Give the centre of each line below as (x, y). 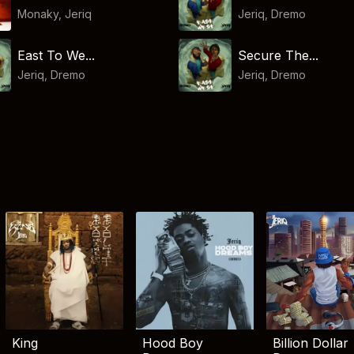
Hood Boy (173, 343)
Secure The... (278, 55)
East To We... (56, 55)
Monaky (38, 13)
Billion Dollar (311, 343)
